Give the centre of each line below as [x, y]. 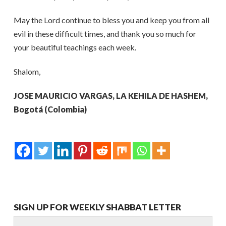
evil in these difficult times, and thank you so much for [105, 34]
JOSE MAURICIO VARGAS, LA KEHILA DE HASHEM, [110, 96]
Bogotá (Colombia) [50, 109]
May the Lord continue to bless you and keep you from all [111, 20]
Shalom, [27, 71]
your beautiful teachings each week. [75, 47]
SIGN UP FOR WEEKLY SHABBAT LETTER [97, 207]
